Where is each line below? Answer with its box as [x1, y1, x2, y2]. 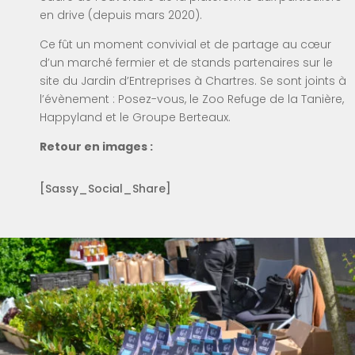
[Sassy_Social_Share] [40, 180, 171, 197]
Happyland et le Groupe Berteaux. [40, 109, 231, 125]
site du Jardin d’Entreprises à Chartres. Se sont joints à [40, 72, 346, 89]
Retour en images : [40, 138, 153, 155]
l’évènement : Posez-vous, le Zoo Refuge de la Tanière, [40, 90, 344, 107]
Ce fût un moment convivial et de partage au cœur [40, 36, 331, 52]
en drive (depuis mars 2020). [40, 6, 202, 23]
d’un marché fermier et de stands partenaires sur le [40, 54, 333, 71]
